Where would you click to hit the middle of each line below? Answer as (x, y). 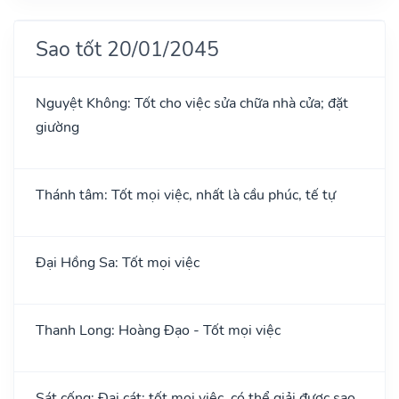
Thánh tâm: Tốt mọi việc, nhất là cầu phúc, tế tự (186, 195)
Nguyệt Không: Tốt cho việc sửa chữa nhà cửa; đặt (192, 103)
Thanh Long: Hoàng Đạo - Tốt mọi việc (158, 330)
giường (57, 127)
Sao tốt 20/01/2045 (127, 49)
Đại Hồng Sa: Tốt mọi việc (118, 262)
